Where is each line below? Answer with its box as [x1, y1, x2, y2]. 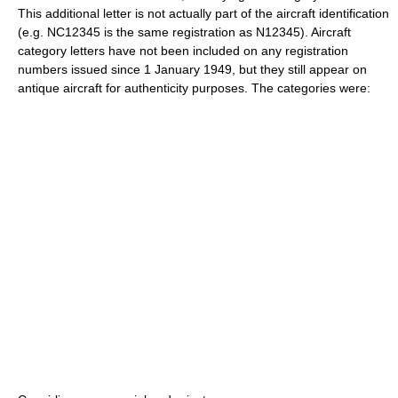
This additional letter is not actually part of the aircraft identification [18, 5, 389, 20]
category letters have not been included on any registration [18, 43, 348, 58]
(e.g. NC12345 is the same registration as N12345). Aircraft [18, 24, 351, 39]
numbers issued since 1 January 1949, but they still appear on [18, 61, 367, 76]
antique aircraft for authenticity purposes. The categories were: [18, 80, 370, 95]
